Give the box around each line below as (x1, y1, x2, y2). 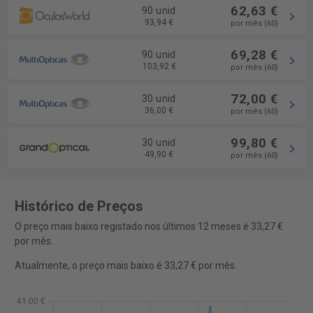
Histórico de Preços (14, 198, 143, 215)
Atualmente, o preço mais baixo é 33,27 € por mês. (14, 260, 237, 272)
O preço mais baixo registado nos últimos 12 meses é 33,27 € (14, 221, 283, 233)
